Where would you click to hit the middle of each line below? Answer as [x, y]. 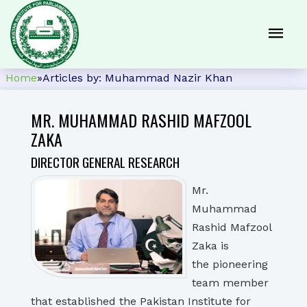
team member [230, 283]
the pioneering [230, 264]
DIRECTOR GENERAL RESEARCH [105, 162]
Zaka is [210, 246]
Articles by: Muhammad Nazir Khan [137, 78]
